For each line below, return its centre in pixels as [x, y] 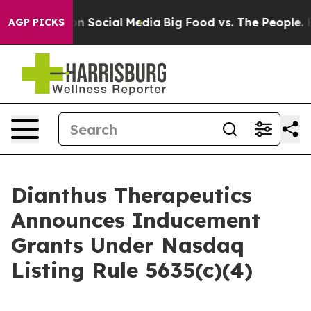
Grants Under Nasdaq [128, 245]
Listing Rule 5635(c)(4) [132, 270]
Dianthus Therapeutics [132, 195]
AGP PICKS [36, 22]
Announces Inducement [136, 220]
